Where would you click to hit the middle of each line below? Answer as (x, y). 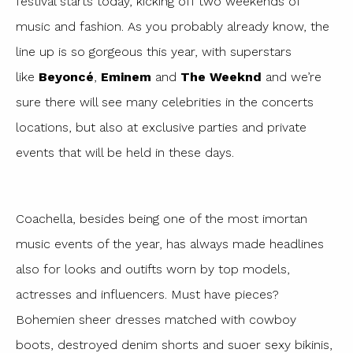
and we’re (292, 77)
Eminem (128, 77)
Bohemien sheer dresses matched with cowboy (156, 320)
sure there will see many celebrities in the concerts (165, 102)
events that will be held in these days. (125, 153)
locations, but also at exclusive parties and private (161, 128)
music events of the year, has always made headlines (170, 244)
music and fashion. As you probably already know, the (173, 27)
